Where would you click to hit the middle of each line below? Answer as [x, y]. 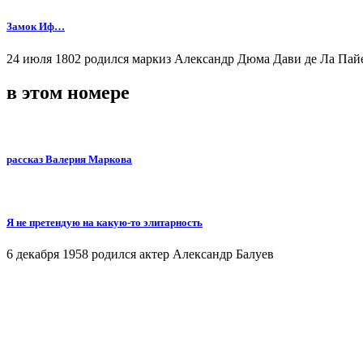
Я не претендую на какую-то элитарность [105, 222]
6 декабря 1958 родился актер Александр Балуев [140, 254]
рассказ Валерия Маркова [69, 159]
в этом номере [68, 93]
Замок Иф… [36, 27]
